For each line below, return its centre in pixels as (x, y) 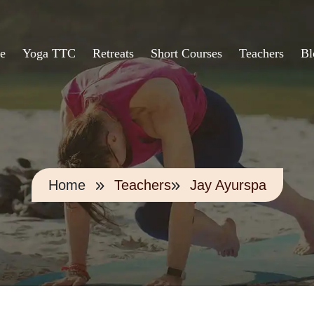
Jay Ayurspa (228, 185)
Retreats (113, 53)
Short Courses (186, 53)
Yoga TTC (49, 53)
